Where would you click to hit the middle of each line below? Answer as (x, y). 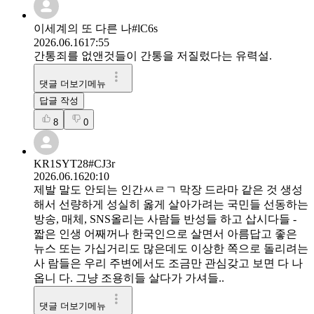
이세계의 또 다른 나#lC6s (96, 29)
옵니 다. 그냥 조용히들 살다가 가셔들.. (129, 278)
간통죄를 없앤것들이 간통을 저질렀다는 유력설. (153, 56)
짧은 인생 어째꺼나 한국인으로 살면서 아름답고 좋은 (165, 234)
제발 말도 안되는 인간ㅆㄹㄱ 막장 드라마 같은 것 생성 (168, 190)
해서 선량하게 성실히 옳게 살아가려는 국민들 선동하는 (171, 205)
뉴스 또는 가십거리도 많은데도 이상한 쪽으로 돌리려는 (171, 249)
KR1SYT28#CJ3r (74, 164)
